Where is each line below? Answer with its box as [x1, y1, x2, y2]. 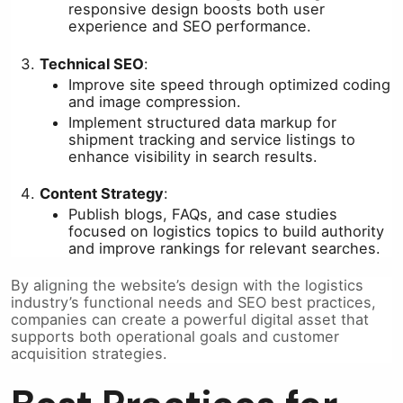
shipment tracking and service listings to [68, 130, 355, 148]
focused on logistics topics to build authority [68, 221, 384, 240]
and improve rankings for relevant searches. [68, 238, 381, 257]
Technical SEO [40, 54, 144, 73]
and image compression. [68, 92, 241, 111]
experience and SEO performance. [68, 17, 311, 36]
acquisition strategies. [11, 344, 167, 363]
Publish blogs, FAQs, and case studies [68, 204, 337, 223]
